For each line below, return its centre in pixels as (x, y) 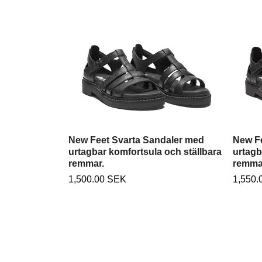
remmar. (86, 163)
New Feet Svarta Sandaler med (136, 140)
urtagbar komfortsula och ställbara (145, 151)
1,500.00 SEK (97, 179)
